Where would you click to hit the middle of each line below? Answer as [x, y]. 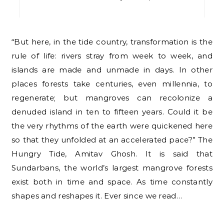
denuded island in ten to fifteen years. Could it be [112, 111]
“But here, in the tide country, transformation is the [16, 41]
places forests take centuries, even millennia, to [112, 83]
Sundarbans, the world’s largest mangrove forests [112, 167]
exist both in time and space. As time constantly [112, 181]
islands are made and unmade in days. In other [112, 69]
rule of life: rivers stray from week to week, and [112, 55]
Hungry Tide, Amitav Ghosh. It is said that [112, 153]
